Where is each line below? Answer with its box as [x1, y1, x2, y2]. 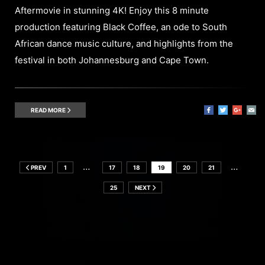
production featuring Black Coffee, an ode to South [15, 21, 227, 33]
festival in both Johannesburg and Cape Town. [15, 54, 209, 66]
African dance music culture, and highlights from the [15, 37, 233, 49]
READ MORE [30, 106, 67, 114]
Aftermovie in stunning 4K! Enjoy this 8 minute [15, 4, 209, 16]
